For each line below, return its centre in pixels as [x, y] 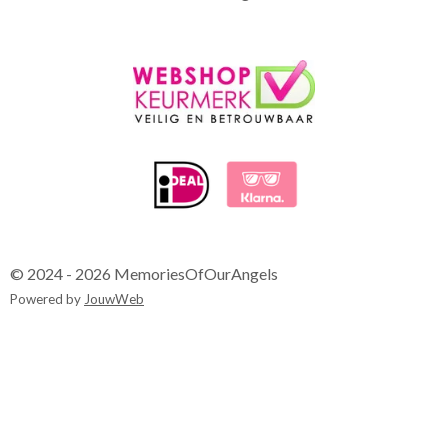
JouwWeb [114, 299]
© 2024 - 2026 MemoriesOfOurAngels [144, 274]
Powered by [47, 299]
